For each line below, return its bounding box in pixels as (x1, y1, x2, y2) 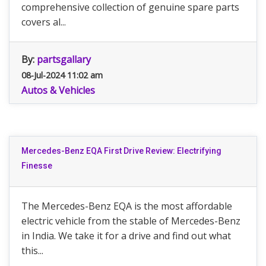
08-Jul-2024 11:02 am (21, 69, 103, 81)
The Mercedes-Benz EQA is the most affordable (21, 199, 232, 213)
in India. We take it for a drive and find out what (21, 229, 231, 242)
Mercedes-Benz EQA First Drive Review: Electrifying (21, 146, 221, 156)
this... (21, 244, 43, 257)
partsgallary (37, 53, 91, 66)
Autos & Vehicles (21, 84, 95, 97)
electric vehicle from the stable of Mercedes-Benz (21, 214, 240, 227)
